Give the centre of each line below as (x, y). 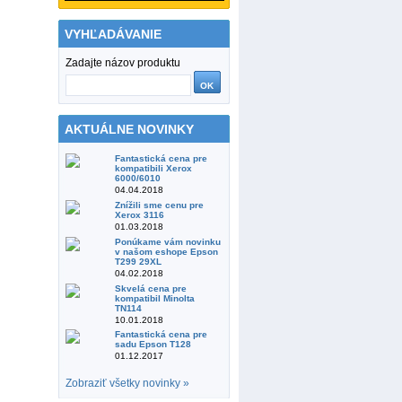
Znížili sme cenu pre (160, 205)
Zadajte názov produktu (123, 62)
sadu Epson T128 (153, 345)
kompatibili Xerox (154, 169)
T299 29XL (139, 261)
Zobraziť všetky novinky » (128, 383)
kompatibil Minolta (155, 298)
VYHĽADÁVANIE (114, 34)
